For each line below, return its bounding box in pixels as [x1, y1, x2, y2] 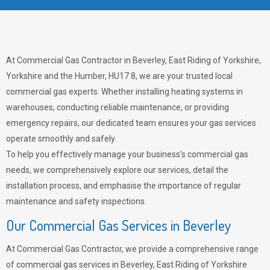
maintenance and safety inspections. [6, 196, 146, 206]
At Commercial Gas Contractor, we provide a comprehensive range [6, 244, 259, 254]
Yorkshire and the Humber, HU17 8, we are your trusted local [6, 71, 233, 81]
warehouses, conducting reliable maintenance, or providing [6, 102, 229, 112]
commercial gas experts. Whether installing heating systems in [6, 87, 243, 96]
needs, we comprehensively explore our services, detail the [6, 165, 228, 175]
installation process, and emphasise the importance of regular [6, 181, 241, 190]
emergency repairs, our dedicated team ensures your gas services [6, 118, 256, 128]
